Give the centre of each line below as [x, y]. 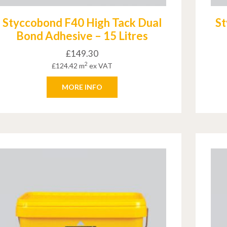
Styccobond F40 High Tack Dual [82, 23]
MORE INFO [82, 87]
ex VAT [100, 66]
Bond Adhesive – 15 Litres [82, 36]
